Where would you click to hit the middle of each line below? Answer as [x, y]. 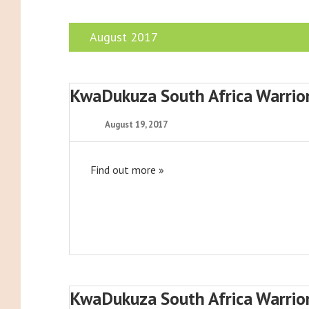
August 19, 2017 [136, 124]
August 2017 [123, 37]
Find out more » [127, 169]
